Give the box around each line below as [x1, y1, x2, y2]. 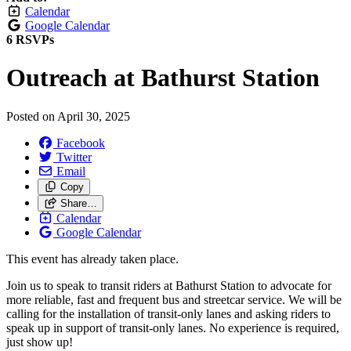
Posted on [6, 109, 57, 123]
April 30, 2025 [57, 109, 130, 123]
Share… [60, 197, 97, 209]
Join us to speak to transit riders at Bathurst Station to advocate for [6, 278, 331, 292]
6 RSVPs [6, 33, 54, 46]
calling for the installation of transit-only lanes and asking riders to [6, 306, 331, 320]
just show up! [6, 335, 73, 349]
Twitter [56, 150, 92, 164]
